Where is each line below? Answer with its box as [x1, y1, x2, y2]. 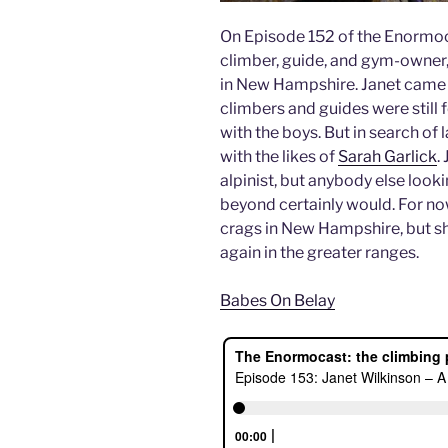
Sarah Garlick [338, 147, 437, 167]
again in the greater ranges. [220, 243, 419, 263]
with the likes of [220, 147, 338, 167]
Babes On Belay [220, 291, 335, 311]
